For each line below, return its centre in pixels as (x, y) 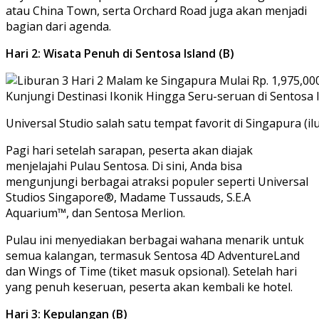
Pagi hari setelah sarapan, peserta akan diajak (129, 150)
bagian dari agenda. (58, 26)
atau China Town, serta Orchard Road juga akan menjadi (156, 10)
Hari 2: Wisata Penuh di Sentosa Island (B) (120, 53)
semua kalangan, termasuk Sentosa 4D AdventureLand (153, 255)
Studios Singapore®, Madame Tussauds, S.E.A (128, 197)
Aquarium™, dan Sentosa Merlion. (95, 213)
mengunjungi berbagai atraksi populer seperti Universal (157, 181)
